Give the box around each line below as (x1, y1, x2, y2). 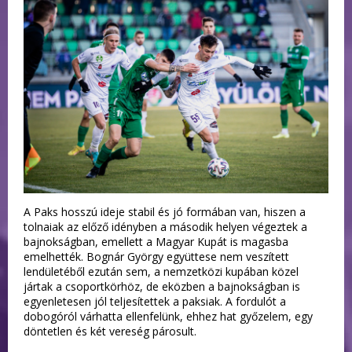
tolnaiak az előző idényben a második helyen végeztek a (24, 218, 307, 234)
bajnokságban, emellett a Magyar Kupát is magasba (24, 233, 288, 249)
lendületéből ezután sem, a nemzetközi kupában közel (24, 263, 299, 279)
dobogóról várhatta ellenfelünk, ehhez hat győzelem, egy (24, 308, 313, 324)
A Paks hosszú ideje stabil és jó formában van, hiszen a (24, 203, 306, 219)
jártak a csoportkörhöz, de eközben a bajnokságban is (24, 278, 300, 294)
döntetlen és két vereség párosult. (24, 323, 196, 339)
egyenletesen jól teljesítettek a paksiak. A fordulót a (24, 293, 286, 309)
